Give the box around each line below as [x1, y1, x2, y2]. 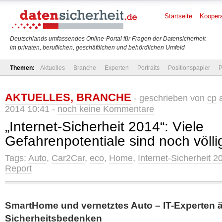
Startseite [165, 12, 192, 20]
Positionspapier [168, 64, 210, 71]
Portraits [137, 64, 160, 71]
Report [5, 164, 32, 173]
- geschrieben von [131, 93, 207, 103]
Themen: [10, 64, 35, 71]
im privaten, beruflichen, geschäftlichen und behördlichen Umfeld [10, 44, 185, 51]
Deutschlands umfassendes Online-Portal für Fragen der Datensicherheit [10, 35, 206, 42]
